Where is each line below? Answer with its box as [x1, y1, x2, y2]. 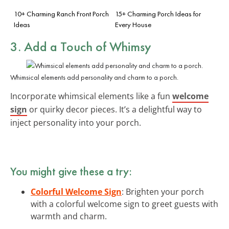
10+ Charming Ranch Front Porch [14, 9, 109, 18]
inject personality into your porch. [10, 117, 141, 128]
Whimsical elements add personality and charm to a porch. [10, 72, 178, 82]
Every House [115, 19, 151, 29]
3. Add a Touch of [10, 37, 109, 55]
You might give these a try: [10, 163, 132, 179]
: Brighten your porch [122, 186, 204, 197]
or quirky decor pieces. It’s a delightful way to [27, 103, 202, 115]
